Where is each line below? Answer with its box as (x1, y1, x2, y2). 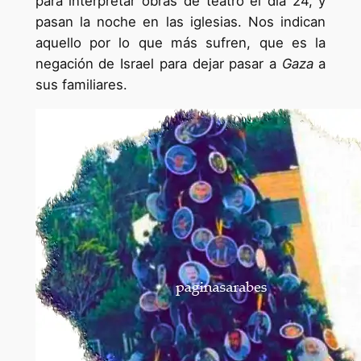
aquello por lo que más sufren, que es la (35, 35, 326, 52)
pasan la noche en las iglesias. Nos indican (35, 14, 326, 31)
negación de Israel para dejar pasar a (35, 56, 282, 73)
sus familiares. (35, 77, 127, 93)
